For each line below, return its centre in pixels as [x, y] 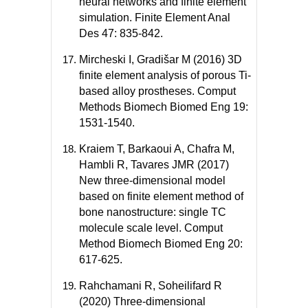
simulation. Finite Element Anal [155, 17]
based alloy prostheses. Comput [157, 91]
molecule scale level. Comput [151, 228]
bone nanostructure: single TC [153, 212]
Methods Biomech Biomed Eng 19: [164, 107]
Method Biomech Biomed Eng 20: [161, 243]
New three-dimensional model [152, 180]
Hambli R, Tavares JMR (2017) [154, 164]
